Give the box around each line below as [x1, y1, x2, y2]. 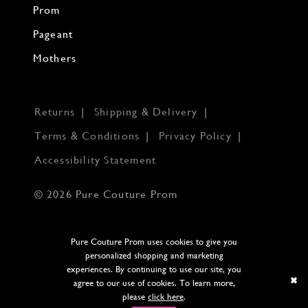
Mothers [32, 52, 77, 65]
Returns [34, 106, 76, 119]
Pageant [32, 27, 74, 41]
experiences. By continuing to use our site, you [67, 263, 241, 274]
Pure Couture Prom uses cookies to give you [71, 236, 237, 247]
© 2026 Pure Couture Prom [34, 188, 178, 201]
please [122, 291, 148, 302]
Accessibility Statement [34, 154, 157, 167]
